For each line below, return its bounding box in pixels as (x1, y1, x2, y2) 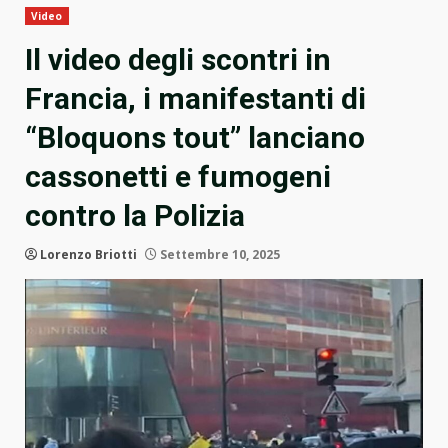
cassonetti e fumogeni (25, 159, 331, 195)
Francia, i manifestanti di (25, 81, 366, 117)
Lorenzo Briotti (40, 246, 137, 264)
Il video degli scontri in (25, 42, 331, 78)
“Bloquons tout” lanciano (25, 120, 365, 156)
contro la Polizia (25, 198, 245, 234)
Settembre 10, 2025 (157, 246, 280, 264)
